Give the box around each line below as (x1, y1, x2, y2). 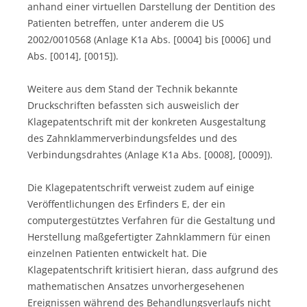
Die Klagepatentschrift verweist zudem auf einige (27, 180, 254, 194)
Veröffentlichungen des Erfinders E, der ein (27, 197, 225, 210)
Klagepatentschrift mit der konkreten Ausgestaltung (27, 114, 266, 128)
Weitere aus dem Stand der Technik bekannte (27, 82, 238, 95)
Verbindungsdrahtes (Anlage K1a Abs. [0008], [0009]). (27, 147, 273, 161)
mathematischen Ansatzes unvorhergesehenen (27, 279, 245, 293)
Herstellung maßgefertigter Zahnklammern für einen (27, 230, 271, 243)
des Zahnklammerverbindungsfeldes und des (27, 131, 237, 145)
